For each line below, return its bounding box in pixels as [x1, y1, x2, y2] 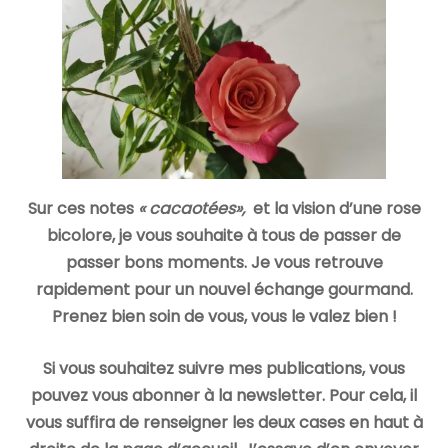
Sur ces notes [27, 196, 138, 220]
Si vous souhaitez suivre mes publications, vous [43, 357, 405, 381]
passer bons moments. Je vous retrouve [65, 250, 383, 274]
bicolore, [47, 223, 115, 247]
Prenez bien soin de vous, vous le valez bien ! [51, 304, 397, 328]
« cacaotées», [137, 196, 253, 220]
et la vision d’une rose [252, 196, 421, 220]
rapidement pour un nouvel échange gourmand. [35, 277, 413, 301]
